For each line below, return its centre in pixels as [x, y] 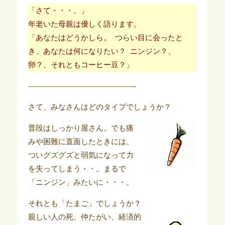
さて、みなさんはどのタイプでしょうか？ [99, 107]
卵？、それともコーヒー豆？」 [81, 65]
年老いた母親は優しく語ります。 [84, 24]
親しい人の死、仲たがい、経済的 [84, 217]
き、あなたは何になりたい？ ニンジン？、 [101, 51]
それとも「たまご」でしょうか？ [88, 203]
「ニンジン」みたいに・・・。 [81, 182]
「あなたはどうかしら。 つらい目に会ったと [105, 38]
